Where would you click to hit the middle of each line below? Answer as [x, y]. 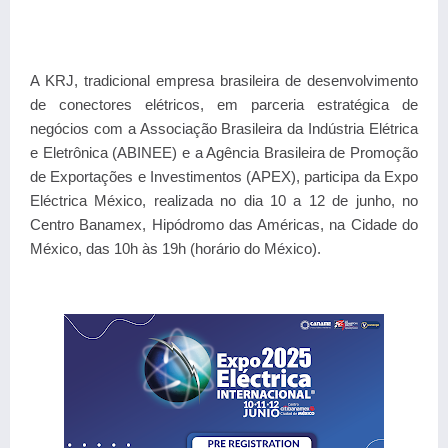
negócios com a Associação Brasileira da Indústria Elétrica [224, 128]
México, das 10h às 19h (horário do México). [177, 248]
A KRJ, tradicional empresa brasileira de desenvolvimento [224, 80]
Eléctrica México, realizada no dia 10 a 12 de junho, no [224, 200]
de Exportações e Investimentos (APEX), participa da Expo [224, 176]
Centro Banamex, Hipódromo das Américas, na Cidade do [224, 224]
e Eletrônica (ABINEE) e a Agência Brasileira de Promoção [224, 152]
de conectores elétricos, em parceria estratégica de [224, 104]
